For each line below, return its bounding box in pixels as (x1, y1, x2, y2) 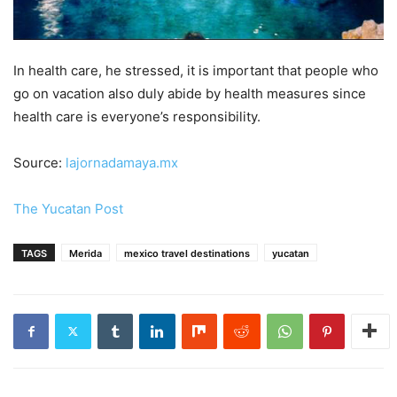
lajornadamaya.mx (66, 153, 178, 171)
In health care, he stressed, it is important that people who (13, 61, 378, 79)
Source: (13, 153, 66, 171)
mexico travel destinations (124, 246, 250, 260)
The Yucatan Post (13, 199, 123, 217)
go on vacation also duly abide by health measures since (13, 84, 366, 102)
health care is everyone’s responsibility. (13, 107, 261, 125)
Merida (69, 246, 102, 260)
